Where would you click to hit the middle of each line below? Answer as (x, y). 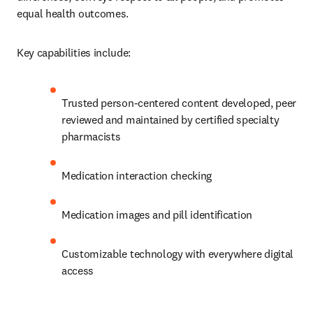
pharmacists (91, 136)
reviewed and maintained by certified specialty (170, 119)
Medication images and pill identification (157, 214)
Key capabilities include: (74, 52)
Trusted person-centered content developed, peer (179, 103)
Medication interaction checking (137, 175)
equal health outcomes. (73, 13)
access (78, 270)
